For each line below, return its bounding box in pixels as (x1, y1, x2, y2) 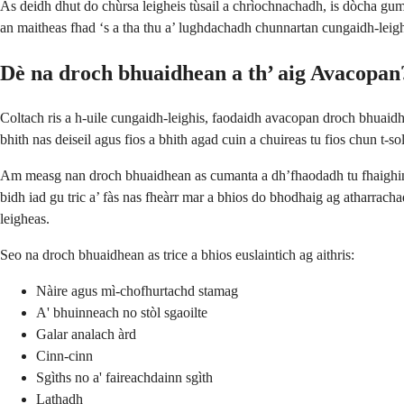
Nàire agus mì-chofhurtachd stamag (36, 283, 238, 299)
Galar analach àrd (36, 326, 136, 343)
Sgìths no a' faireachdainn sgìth (36, 370, 213, 386)
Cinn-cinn (36, 348, 93, 364)
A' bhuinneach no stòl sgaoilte (36, 305, 207, 321)
